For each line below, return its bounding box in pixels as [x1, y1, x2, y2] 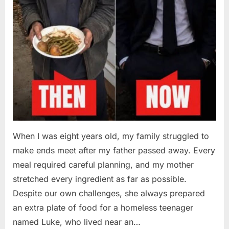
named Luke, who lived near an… [13, 217, 141, 227]
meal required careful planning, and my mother [13, 159, 194, 170]
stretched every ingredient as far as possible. [13, 174, 187, 185]
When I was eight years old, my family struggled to [13, 131, 209, 142]
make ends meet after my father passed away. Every [13, 145, 215, 156]
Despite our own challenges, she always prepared [13, 188, 205, 199]
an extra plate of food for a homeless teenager [13, 202, 193, 213]
